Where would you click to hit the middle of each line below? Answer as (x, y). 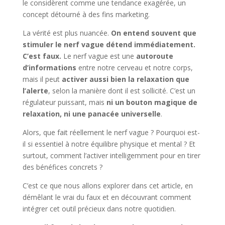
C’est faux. (42, 56)
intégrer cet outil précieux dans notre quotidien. (99, 208)
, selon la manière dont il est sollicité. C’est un (122, 90)
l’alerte (35, 90)
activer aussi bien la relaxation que (125, 79)
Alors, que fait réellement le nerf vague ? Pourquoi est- (111, 132)
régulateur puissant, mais (64, 102)
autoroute (154, 56)
